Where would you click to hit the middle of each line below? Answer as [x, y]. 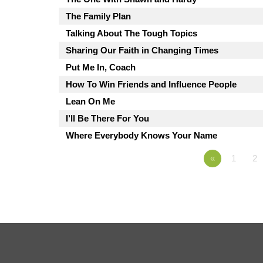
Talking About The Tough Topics [131, 33]
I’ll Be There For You [107, 118]
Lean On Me [90, 101]
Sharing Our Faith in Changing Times [142, 50]
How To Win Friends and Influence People [151, 84]
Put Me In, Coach [101, 67]
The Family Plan [98, 16]
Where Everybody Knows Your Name [141, 135]
